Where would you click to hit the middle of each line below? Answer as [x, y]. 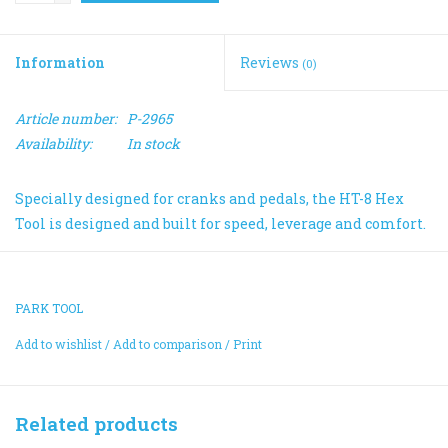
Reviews [271, 62]
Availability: [53, 143]
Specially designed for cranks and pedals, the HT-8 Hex [209, 198]
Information [60, 62]
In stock [153, 143]
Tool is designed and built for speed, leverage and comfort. [220, 223]
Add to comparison [169, 343]
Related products [96, 423]
